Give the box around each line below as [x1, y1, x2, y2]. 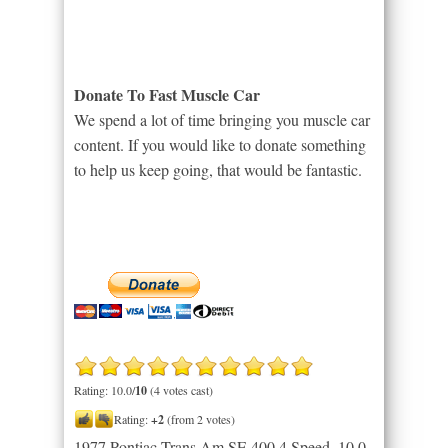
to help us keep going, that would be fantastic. [74, 158, 362, 180]
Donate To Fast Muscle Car [74, 82, 260, 106]
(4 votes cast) [147, 381, 213, 398]
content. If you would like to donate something [74, 133, 366, 155]
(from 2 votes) [164, 410, 235, 427]
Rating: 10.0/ [74, 381, 135, 398]
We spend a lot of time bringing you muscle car [74, 108, 370, 130]
